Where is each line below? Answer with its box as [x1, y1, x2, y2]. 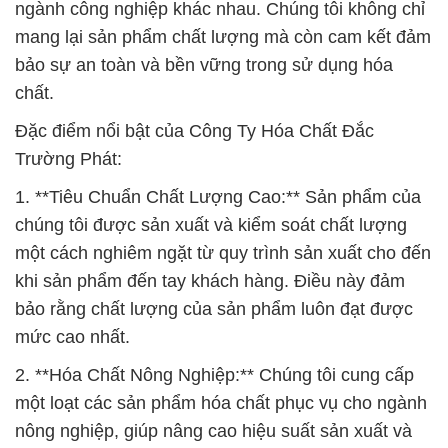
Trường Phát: [15, 148, 122, 169]
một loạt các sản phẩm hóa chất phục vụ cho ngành [15, 392, 427, 413]
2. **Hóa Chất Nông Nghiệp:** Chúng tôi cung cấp [15, 364, 414, 385]
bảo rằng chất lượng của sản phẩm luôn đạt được [15, 298, 413, 319]
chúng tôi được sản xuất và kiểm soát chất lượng [15, 214, 407, 235]
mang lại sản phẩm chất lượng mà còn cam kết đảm [15, 26, 431, 47]
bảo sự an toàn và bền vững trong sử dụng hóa [15, 54, 393, 75]
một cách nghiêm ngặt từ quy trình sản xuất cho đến [15, 242, 431, 263]
